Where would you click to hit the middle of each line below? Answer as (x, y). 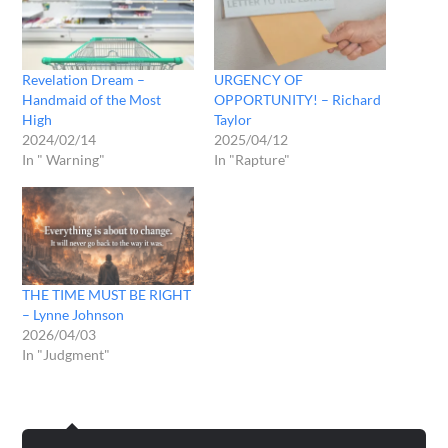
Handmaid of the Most (92, 99)
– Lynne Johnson (73, 314)
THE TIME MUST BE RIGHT (107, 294)
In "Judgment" (66, 354)
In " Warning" (64, 159)
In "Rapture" (252, 159)
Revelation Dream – (84, 79)
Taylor (233, 119)
